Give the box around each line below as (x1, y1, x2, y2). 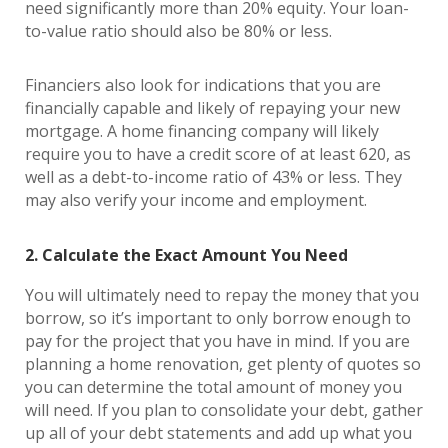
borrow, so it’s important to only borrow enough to (25, 307, 411, 329)
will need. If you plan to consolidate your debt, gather (25, 399, 423, 421)
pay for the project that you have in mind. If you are (25, 330, 410, 352)
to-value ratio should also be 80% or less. (25, 20, 340, 42)
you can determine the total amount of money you (25, 376, 402, 398)
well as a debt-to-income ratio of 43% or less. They (25, 166, 402, 188)
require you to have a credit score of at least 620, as (25, 143, 411, 165)
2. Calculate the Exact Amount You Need (25, 244, 352, 266)
